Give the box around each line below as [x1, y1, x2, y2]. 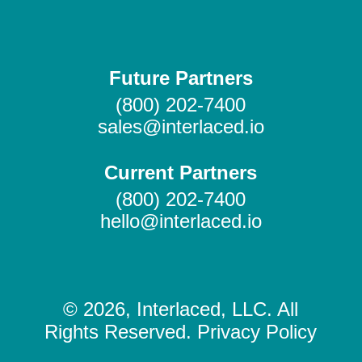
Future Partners [108, 66, 253, 89]
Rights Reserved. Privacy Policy [44, 320, 318, 343]
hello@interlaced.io [99, 209, 262, 232]
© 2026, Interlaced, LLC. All [63, 297, 299, 320]
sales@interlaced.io [97, 115, 264, 137]
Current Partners [104, 161, 258, 183]
